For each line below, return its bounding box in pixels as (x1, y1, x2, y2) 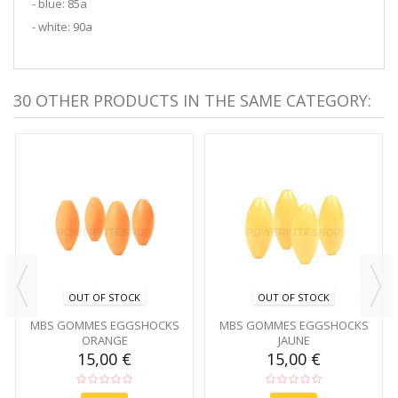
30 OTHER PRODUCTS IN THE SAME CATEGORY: (13, 89, 371, 111)
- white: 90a (32, 18, 92, 35)
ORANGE (81, 332, 128, 349)
